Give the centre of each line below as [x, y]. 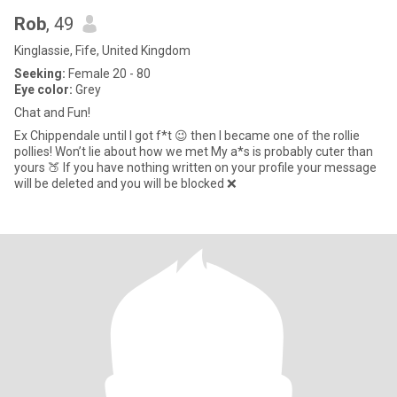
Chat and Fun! [52, 113]
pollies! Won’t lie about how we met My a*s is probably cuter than [35, 152]
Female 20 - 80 [108, 74]
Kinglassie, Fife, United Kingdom [102, 51]
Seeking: [40, 74]
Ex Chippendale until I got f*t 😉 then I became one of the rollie [187, 136]
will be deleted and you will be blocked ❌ [125, 183]
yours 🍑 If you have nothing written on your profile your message [39, 167]
